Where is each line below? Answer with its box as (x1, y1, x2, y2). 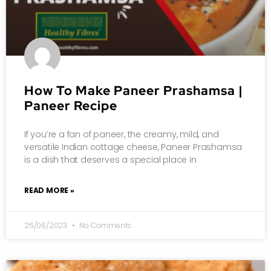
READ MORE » (24, 184, 74, 195)
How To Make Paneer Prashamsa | (24, 82, 243, 99)
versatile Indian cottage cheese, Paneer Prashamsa (24, 140, 243, 153)
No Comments (77, 220, 132, 230)
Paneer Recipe (24, 97, 117, 114)
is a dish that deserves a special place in (24, 153, 197, 166)
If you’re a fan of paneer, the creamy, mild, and (24, 128, 219, 140)
